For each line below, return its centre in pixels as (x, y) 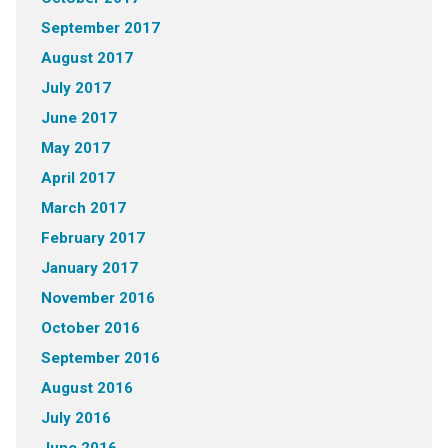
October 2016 (90, 328)
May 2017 (75, 148)
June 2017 (78, 118)
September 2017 (100, 28)
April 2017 (77, 178)
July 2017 (75, 88)
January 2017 (89, 268)
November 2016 (97, 298)
